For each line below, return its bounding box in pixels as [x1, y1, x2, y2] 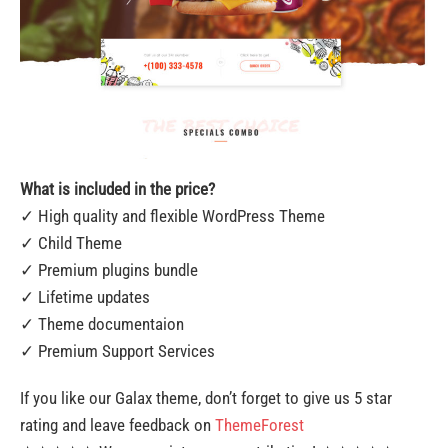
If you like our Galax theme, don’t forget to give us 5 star [20, 387, 392, 408]
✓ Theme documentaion [20, 313, 184, 334]
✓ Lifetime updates [20, 286, 150, 307]
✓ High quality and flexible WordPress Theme [20, 205, 325, 226]
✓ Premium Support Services [20, 340, 215, 361]
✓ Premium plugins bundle [20, 259, 198, 280]
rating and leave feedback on [20, 414, 215, 435]
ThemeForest [215, 414, 304, 435]
